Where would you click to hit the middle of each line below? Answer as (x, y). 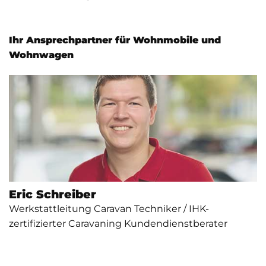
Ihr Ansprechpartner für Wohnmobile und (115, 40)
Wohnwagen (41, 55)
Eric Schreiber (53, 194)
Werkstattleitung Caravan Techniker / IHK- (109, 208)
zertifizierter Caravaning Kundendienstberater (118, 223)
